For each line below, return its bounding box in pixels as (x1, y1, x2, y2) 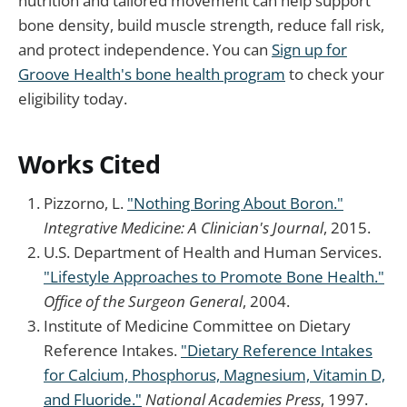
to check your (285, 63, 384, 84)
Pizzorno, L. (44, 192, 127, 213)
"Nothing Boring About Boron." (127, 192, 343, 213)
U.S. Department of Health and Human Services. (44, 241, 382, 263)
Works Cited (18, 147, 161, 182)
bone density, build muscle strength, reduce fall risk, (18, 14, 384, 35)
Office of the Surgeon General (44, 290, 243, 312)
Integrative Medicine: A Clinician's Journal (44, 216, 323, 238)
